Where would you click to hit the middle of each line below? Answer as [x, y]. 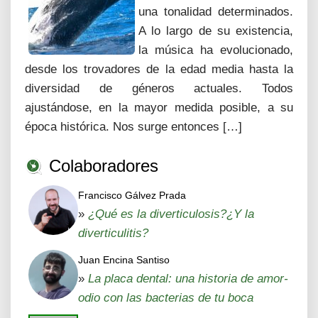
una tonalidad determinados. [216, 12]
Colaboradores [104, 166]
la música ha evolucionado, [216, 50]
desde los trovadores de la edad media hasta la [159, 69]
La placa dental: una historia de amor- [188, 279]
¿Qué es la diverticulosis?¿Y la [171, 214]
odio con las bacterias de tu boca [166, 298]
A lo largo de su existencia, [216, 31]
